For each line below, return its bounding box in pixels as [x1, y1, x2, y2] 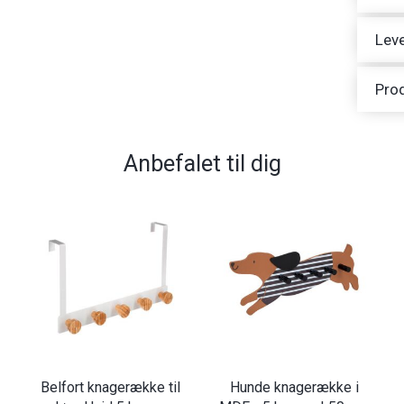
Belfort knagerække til [40, 378, 180, 396]
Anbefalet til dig [123, 150, 281, 178]
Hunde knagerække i [229, 378, 359, 396]
